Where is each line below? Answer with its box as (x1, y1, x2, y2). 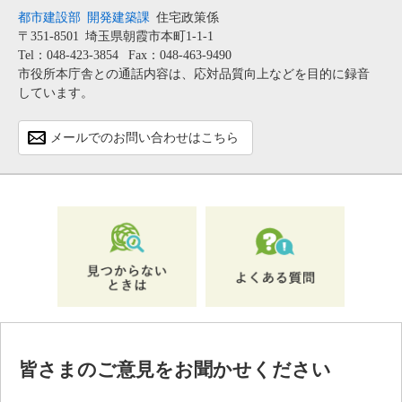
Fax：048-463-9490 (128, 48, 232, 62)
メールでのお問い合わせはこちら (50, 130, 239, 144)
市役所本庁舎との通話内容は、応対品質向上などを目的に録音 (18, 66, 370, 81)
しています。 (18, 85, 93, 100)
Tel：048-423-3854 (18, 48, 118, 62)
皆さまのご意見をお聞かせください (19, 359, 331, 381)
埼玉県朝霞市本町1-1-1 (85, 29, 214, 43)
